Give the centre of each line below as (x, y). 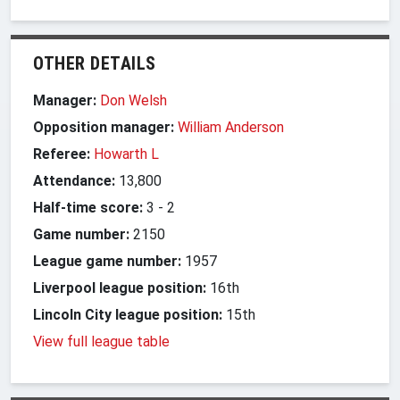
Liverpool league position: (120, 287)
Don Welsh (133, 100)
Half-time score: (88, 207)
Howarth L (126, 154)
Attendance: (74, 180)
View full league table (101, 341)
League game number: (107, 261)
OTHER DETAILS (95, 63)
